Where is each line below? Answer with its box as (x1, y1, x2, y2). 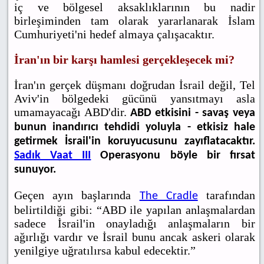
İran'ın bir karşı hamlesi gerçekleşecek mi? (14, 53, 235, 67)
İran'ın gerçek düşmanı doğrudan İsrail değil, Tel (14, 78, 255, 92)
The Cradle (139, 190, 198, 203)
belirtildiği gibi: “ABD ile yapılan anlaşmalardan (14, 203, 255, 217)
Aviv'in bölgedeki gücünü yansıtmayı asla (14, 92, 255, 105)
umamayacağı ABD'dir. (14, 105, 131, 119)
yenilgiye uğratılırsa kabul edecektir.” (14, 244, 196, 258)
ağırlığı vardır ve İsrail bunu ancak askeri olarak (14, 230, 255, 244)
